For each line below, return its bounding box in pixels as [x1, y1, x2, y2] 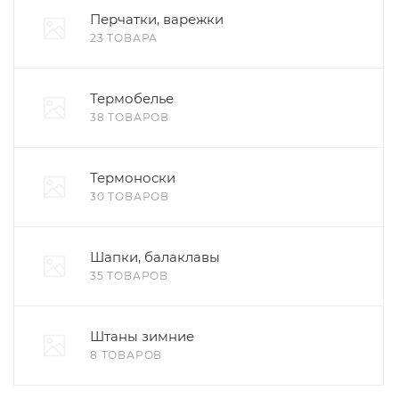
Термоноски [90, 169, 175, 186]
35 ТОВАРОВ [90, 269, 168, 282]
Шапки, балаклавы [90, 248, 220, 265]
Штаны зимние [90, 328, 194, 345]
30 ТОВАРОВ [90, 190, 169, 203]
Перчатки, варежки [90, 11, 224, 28]
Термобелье [90, 90, 174, 107]
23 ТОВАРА [90, 31, 159, 45]
